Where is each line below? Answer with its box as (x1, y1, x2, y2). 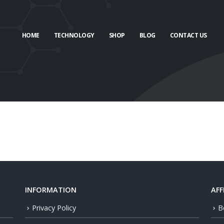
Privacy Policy (32, 203, 76, 212)
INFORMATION (25, 185, 76, 194)
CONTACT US (169, 31, 207, 40)
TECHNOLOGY (53, 31, 94, 40)
